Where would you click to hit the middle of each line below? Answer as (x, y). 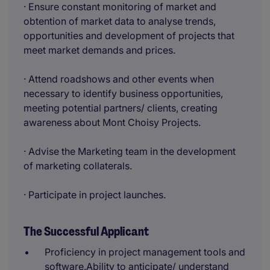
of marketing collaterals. (78, 166)
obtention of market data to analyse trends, (120, 21)
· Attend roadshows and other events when (119, 79)
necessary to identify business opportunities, (123, 93)
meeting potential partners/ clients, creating (121, 108)
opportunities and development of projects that (129, 36)
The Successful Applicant (86, 231)
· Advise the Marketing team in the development (130, 151)
